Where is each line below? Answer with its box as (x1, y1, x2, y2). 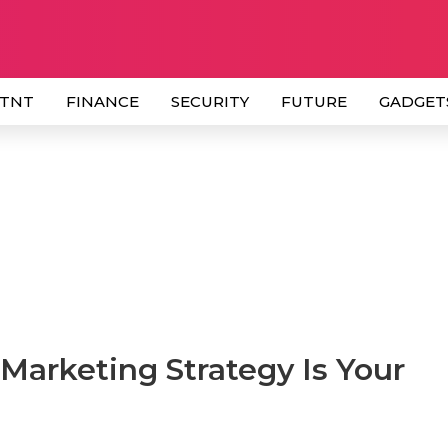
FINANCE (66, 92, 139, 111)
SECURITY (171, 92, 249, 111)
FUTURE (281, 92, 347, 111)
